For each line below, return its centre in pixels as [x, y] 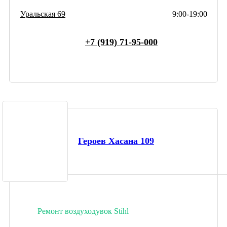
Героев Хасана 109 [116, 141]
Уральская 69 [43, 14]
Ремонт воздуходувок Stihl [83, 211]
